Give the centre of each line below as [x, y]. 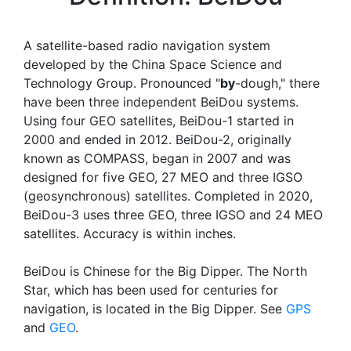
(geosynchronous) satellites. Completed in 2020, [168, 196]
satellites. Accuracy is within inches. [130, 233]
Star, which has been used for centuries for [151, 290]
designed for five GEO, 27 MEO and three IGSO [163, 177]
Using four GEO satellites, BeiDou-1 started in [159, 121]
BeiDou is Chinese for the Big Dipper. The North [165, 271]
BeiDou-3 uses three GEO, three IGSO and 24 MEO [173, 215]
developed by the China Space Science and [153, 64]
